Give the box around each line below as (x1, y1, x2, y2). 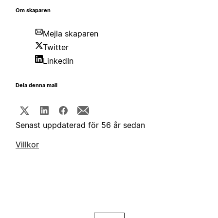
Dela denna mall (16, 82, 57, 89)
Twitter (43, 42, 69, 53)
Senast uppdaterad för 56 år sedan (16, 120, 145, 130)
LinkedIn (43, 56, 73, 66)
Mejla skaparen (43, 29, 98, 39)
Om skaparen (16, 7, 51, 14)
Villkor (16, 140, 39, 150)
